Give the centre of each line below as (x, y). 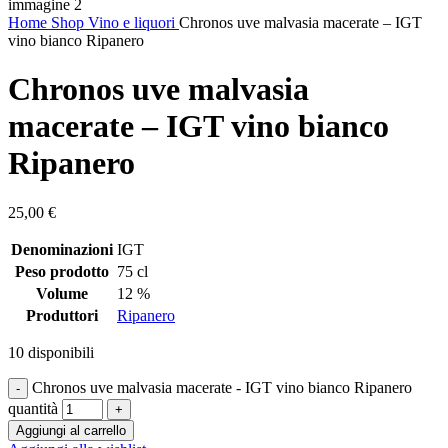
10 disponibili (51, 352)
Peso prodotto (62, 271)
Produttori (62, 315)
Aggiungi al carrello (71, 430)
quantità (33, 408)
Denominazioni (62, 249)
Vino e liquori (133, 22)
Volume (62, 293)
